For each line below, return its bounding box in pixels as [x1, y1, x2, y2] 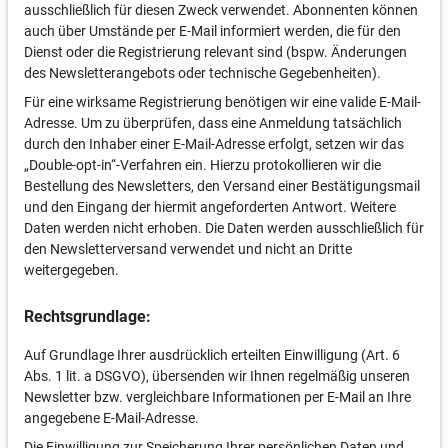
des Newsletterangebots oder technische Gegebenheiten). [24, 65, 381, 81]
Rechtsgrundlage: [24, 307, 151, 326]
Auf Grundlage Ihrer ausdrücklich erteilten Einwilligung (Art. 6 [24, 347, 400, 363]
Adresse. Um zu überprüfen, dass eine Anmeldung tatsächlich [24, 115, 402, 131]
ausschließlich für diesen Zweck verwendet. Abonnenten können [24, 2, 418, 18]
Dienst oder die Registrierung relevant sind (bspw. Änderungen [24, 44, 407, 60]
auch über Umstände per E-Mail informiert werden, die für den [24, 23, 401, 39]
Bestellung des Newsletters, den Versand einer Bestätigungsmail [24, 178, 420, 194]
